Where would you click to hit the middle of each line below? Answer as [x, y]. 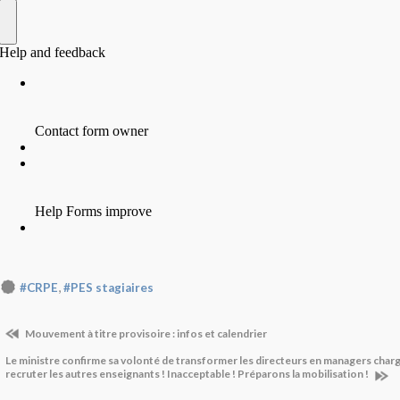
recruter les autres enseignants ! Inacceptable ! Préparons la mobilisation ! [188, 374]
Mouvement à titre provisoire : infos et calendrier [145, 334]
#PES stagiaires [108, 287]
